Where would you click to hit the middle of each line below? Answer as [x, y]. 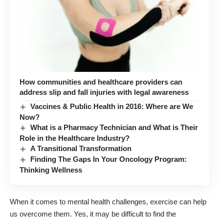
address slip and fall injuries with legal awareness [104, 92]
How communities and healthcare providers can [101, 82]
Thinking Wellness [51, 170]
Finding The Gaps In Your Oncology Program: [109, 159]
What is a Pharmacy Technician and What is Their [114, 127]
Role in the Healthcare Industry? [75, 138]
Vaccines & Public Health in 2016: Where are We [112, 106]
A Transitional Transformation [81, 148]
